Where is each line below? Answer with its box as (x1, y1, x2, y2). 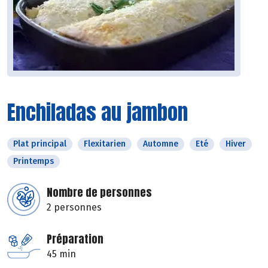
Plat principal (13, 139, 66, 150)
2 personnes (47, 202, 102, 214)
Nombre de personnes (47, 184, 152, 201)
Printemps (13, 156, 54, 167)
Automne (143, 139, 178, 150)
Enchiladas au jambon (7, 97, 188, 128)
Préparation (47, 231, 103, 248)
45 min (47, 248, 76, 260)
